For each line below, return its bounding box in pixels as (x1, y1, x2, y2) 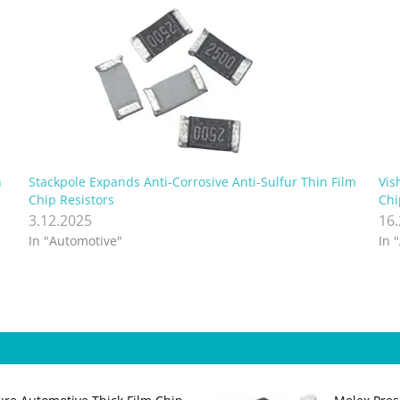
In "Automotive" (28, 232, 122, 250)
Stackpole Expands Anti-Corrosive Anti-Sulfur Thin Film (28, 173, 356, 191)
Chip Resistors (28, 191, 114, 209)
